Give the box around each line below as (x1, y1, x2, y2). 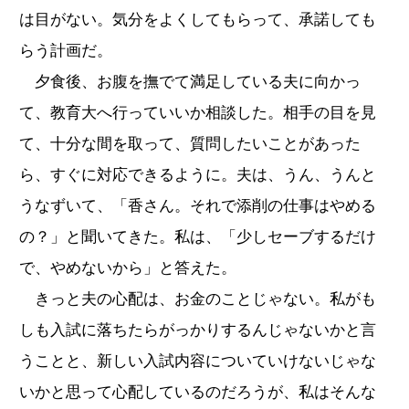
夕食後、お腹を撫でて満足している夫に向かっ (19, 72, 361, 90)
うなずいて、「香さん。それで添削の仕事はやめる (19, 196, 376, 215)
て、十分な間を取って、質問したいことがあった (19, 134, 361, 152)
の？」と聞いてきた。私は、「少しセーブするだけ (19, 227, 376, 246)
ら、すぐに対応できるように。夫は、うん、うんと (19, 165, 376, 184)
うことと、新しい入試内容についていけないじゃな (19, 351, 376, 370)
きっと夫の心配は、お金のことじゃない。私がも (19, 289, 376, 308)
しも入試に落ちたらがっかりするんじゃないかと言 (19, 320, 376, 339)
